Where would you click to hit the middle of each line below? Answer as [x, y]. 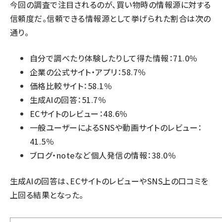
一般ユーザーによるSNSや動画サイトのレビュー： [116, 127]
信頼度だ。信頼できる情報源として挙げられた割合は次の [111, 18]
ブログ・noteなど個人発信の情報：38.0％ [103, 155]
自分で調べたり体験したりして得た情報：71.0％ [114, 58]
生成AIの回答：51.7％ [68, 100]
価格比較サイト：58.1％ [71, 86]
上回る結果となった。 [47, 195]
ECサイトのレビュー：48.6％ [79, 113]
